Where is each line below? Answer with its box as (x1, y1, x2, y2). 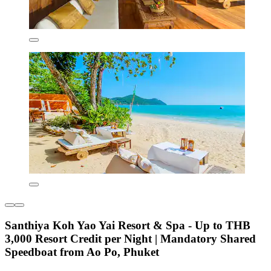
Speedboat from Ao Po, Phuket (5, 245, 159, 258)
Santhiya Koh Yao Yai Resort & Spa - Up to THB (5, 218, 250, 232)
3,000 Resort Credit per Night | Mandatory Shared (5, 232, 256, 245)
